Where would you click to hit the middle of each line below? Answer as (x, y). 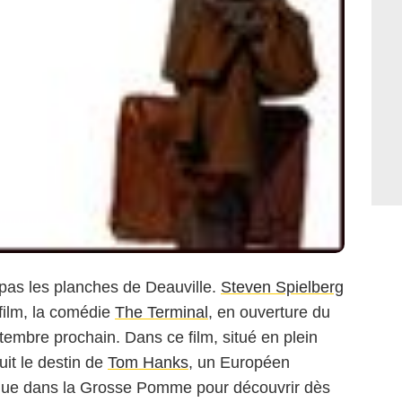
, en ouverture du (269, 312)
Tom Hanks (148, 362)
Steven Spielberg (282, 287)
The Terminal (162, 312)
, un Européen (239, 362)
